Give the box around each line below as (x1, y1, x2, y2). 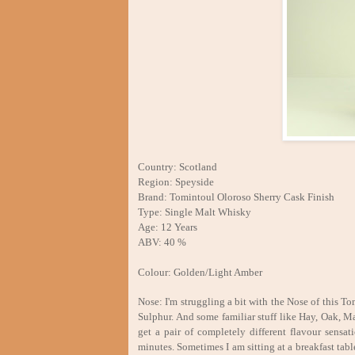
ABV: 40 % (138, 235, 186, 248)
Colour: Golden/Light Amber (138, 265, 262, 278)
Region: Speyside (138, 175, 216, 188)
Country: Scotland (138, 160, 217, 173)
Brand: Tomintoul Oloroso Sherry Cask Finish (138, 190, 334, 203)
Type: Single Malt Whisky (138, 205, 251, 218)
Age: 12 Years (138, 220, 197, 233)
